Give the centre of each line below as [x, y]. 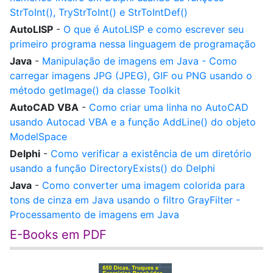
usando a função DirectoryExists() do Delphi [112, 168]
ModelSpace [38, 136]
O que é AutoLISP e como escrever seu [154, 29]
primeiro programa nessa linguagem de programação [133, 44]
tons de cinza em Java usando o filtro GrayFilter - [125, 200]
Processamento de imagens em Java [94, 214]
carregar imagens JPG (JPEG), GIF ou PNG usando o [131, 76]
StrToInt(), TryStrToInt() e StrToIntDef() [99, 12]
